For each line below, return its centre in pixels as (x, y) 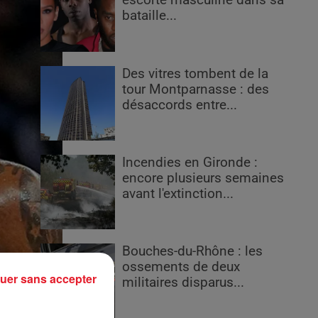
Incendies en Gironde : (190, 163)
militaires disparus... (183, 283)
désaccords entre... (180, 105)
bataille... (150, 16)
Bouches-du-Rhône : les (193, 252)
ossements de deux (181, 267)
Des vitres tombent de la (196, 73)
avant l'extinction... (178, 194)
